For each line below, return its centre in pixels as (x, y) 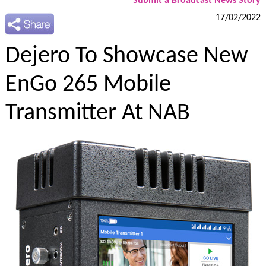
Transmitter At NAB (97, 114)
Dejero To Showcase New (126, 57)
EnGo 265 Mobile (88, 85)
